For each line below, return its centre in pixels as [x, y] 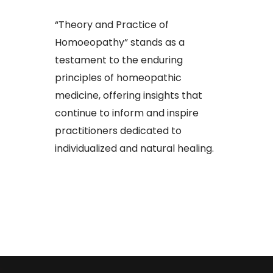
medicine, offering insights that [129, 96]
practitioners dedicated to [118, 131]
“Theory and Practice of [112, 25]
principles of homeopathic [118, 78]
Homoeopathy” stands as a [120, 43]
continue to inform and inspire [127, 113]
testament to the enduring [119, 60]
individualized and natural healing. [134, 149]
